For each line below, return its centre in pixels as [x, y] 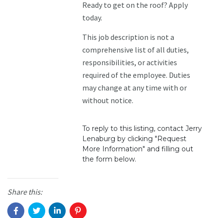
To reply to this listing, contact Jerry [142, 129]
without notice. [108, 100]
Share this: [25, 192]
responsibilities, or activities [130, 63]
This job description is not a [128, 37]
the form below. [109, 159]
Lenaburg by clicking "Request [135, 139]
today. [92, 18]
